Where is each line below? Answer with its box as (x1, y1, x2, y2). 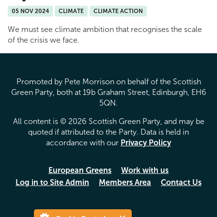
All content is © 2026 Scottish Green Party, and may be (13, 116, 204, 126)
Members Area (99, 177, 151, 187)
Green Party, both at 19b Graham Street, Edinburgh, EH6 (11, 87, 206, 97)
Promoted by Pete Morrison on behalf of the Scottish (16, 77, 201, 86)
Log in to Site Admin (15, 177, 89, 187)
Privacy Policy (121, 138, 171, 147)
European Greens (48, 165, 111, 175)
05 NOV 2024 (12, 7, 49, 15)
